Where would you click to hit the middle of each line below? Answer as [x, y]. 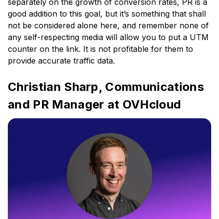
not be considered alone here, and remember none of [108, 26]
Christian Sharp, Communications [106, 87]
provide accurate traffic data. [61, 61]
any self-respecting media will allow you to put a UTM [108, 37]
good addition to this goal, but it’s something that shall [107, 14]
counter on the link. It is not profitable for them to [100, 49]
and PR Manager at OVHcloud [95, 105]
